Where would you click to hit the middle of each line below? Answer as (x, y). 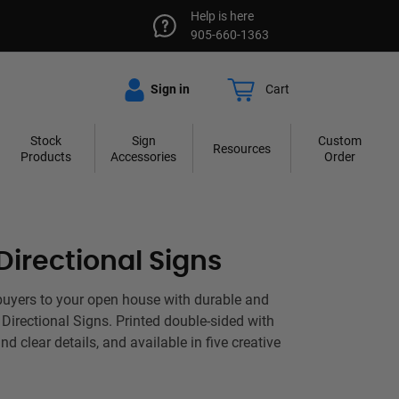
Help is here (222, 16)
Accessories (144, 156)
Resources (241, 148)
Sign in (169, 89)
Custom (339, 140)
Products (45, 156)
